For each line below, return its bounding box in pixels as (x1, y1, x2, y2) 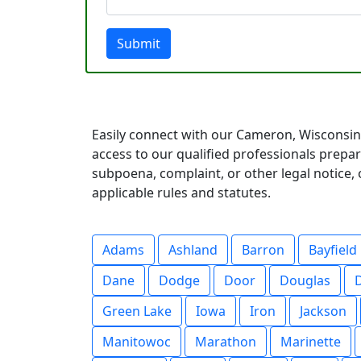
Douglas (280, 272, 330, 289)
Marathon (195, 333, 256, 351)
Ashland (168, 241, 218, 259)
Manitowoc (102, 333, 171, 351)
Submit (117, 35, 160, 52)
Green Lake (102, 302, 172, 320)
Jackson (300, 302, 346, 320)
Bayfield (309, 241, 357, 259)
